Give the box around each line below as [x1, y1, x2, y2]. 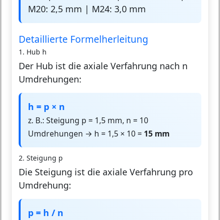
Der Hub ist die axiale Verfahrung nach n [19, 60, 188, 72]
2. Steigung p [19, 153, 63, 163]
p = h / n [28, 207, 63, 219]
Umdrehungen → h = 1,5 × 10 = [28, 128, 144, 139]
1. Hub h [19, 47, 47, 57]
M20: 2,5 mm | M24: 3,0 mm [28, 3, 146, 15]
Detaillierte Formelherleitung [19, 32, 148, 46]
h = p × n [28, 101, 65, 113]
